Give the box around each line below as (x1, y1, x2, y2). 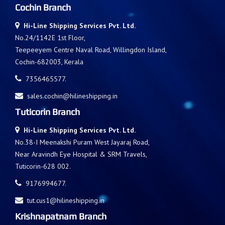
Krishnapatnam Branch (15, 210, 106, 221)
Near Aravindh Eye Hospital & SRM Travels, (15, 149, 147, 159)
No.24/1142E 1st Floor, (15, 33, 85, 42)
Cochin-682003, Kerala (15, 57, 83, 66)
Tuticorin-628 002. (15, 161, 71, 171)
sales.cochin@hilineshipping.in (27, 91, 118, 100)
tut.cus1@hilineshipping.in (27, 195, 104, 205)
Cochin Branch (15, 2, 71, 13)
